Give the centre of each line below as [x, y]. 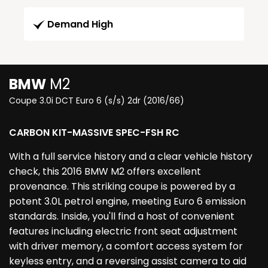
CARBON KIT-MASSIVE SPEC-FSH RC [94, 133]
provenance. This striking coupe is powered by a [122, 187]
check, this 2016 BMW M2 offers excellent [105, 172]
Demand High [80, 25]
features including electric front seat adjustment [123, 232]
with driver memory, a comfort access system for [126, 246]
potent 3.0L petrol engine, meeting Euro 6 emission [127, 202]
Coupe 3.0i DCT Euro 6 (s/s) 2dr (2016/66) [97, 101]
